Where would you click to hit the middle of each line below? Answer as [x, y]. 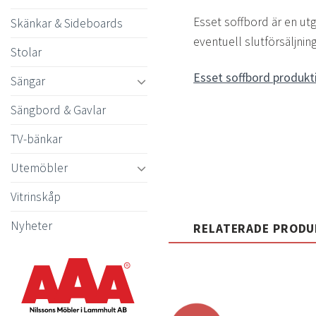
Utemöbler [39, 168]
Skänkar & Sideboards [67, 23]
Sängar [28, 81]
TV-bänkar [36, 139]
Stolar [26, 52]
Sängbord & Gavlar [58, 110]
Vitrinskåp [36, 196]
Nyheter [31, 225]
